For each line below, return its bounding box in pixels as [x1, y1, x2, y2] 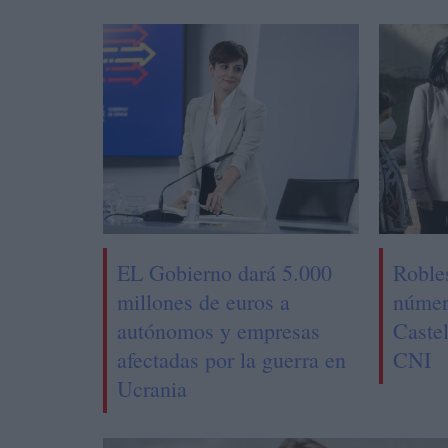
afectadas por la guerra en [117, 344, 347, 374]
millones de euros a [117, 286, 291, 316]
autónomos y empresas [117, 315, 321, 345]
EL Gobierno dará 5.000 [117, 257, 333, 287]
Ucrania [117, 373, 188, 403]
